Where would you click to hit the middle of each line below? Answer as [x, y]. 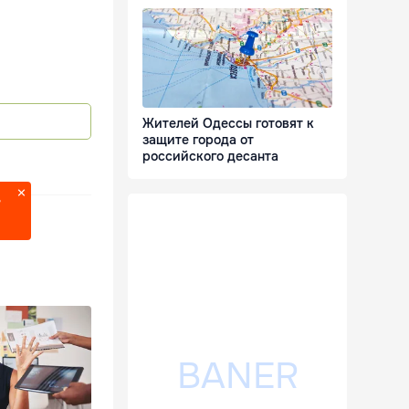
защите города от [198, 140]
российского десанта [210, 157]
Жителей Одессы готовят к [228, 124]
